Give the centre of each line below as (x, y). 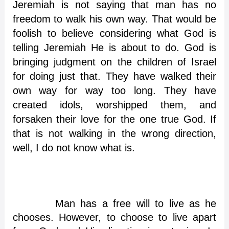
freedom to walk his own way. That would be (114, 19)
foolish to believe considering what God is (114, 33)
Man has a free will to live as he (114, 203)
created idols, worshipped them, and (114, 105)
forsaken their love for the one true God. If (114, 119)
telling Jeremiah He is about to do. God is (114, 47)
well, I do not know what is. (75, 147)
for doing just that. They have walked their (114, 76)
